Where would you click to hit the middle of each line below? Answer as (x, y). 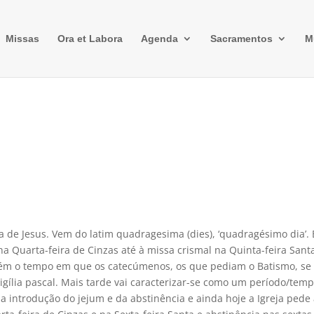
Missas (22, 39)
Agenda (159, 39)
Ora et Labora (90, 39)
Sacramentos (241, 39)
